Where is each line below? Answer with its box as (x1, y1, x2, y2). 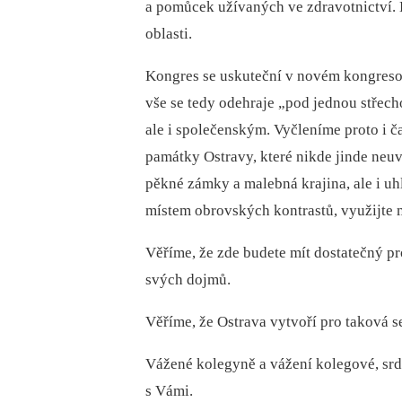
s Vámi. (145, 381, 193, 399)
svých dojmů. (145, 270, 231, 288)
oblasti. (145, 24, 192, 42)
